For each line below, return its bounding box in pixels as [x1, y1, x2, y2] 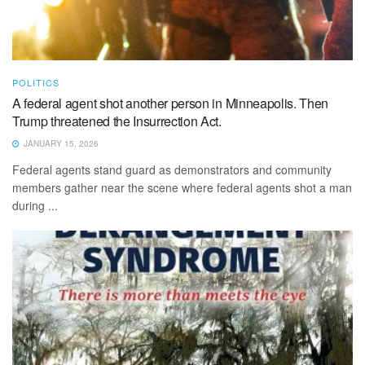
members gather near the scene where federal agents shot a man [12, 178, 352, 196]
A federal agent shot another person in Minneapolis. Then [12, 93, 329, 112]
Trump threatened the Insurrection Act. [12, 111, 222, 130]
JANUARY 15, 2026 [21, 137, 99, 149]
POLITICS [12, 75, 59, 89]
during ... [12, 196, 58, 213]
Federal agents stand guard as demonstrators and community [12, 161, 332, 178]
